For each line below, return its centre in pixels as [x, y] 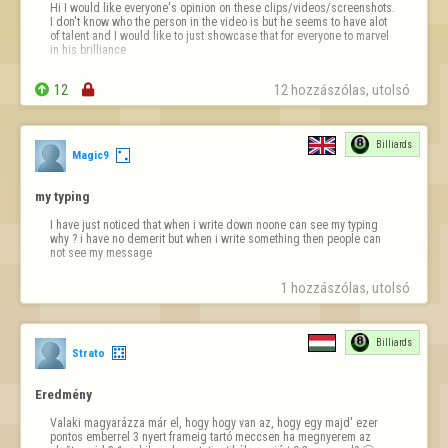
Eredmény [63, 393]
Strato [88, 352]
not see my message [100, 253]
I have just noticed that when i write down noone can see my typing [213, 225]
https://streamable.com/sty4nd [130, 78]
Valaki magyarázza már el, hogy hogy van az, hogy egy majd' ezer [213, 422]
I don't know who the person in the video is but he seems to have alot [218, 22]
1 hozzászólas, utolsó [346, 287]
